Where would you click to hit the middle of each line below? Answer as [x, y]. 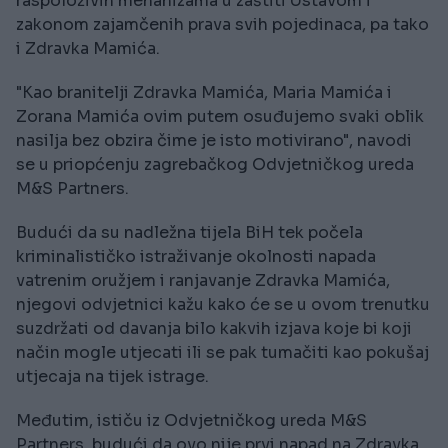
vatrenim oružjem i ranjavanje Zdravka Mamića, [203, 281]
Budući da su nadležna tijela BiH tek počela [189, 233]
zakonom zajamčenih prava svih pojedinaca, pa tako [222, 25]
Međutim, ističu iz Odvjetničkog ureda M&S [191, 421]
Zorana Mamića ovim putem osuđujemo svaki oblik [220, 117]
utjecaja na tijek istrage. [112, 377]
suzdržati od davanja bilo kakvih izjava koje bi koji [214, 329]
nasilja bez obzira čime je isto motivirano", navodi [214, 141]
